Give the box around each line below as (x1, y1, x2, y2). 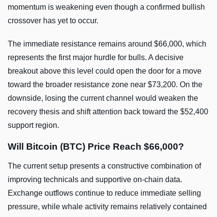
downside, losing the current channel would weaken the (8, 93, 198, 102)
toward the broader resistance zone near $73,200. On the (8, 80, 202, 89)
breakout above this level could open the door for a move (8, 66, 201, 75)
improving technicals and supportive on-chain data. (8, 175, 182, 184)
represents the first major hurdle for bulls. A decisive (8, 53, 184, 62)
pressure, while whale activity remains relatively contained (8, 202, 207, 211)
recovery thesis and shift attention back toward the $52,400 (8, 107, 208, 116)
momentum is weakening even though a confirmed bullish (8, 2, 205, 11)
